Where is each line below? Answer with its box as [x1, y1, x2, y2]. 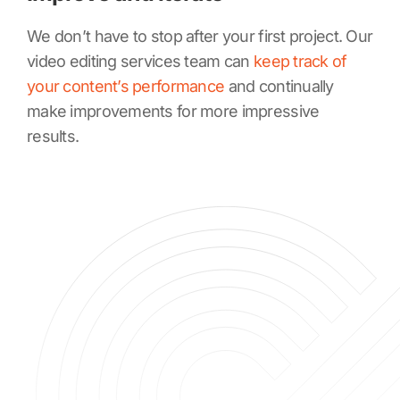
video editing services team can [27, 51, 254, 71]
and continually [224, 76, 334, 96]
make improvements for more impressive [27, 101, 320, 121]
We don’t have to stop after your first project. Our [27, 26, 373, 46]
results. [27, 126, 79, 146]
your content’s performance [27, 76, 225, 96]
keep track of [253, 51, 347, 71]
